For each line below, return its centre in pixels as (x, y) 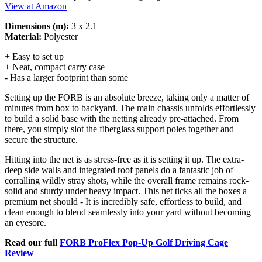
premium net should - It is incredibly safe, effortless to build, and (123, 201)
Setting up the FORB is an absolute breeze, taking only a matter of (127, 97)
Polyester (60, 36)
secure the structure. (41, 139)
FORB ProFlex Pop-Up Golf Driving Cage (144, 242)
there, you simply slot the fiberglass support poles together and (119, 129)
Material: (23, 36)
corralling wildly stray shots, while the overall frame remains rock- (127, 180)
